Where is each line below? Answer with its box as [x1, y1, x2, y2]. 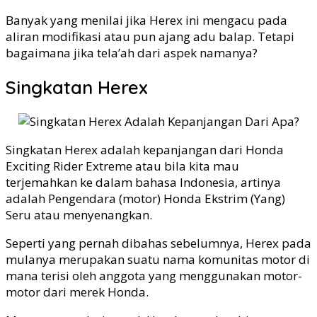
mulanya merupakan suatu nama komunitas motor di [6, 251, 310, 268]
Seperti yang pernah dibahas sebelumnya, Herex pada [6, 235, 311, 252]
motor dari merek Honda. [6, 284, 149, 301]
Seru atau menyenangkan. [6, 207, 152, 224]
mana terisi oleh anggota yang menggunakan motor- [6, 267, 302, 284]
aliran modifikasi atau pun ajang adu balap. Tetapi [6, 28, 294, 45]
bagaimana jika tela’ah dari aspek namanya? [6, 44, 258, 61]
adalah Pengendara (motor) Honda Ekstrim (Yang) [6, 190, 285, 207]
